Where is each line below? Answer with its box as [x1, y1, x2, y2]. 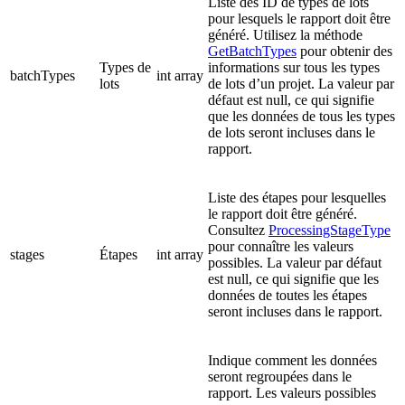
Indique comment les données [208, 353, 377, 369]
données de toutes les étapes [208, 287, 367, 304]
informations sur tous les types [208, 60, 380, 76]
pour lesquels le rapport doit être [208, 11, 391, 27]
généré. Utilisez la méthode [208, 27, 363, 43]
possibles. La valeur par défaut [208, 255, 381, 271]
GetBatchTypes [208, 43, 297, 60]
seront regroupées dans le [208, 369, 352, 385]
